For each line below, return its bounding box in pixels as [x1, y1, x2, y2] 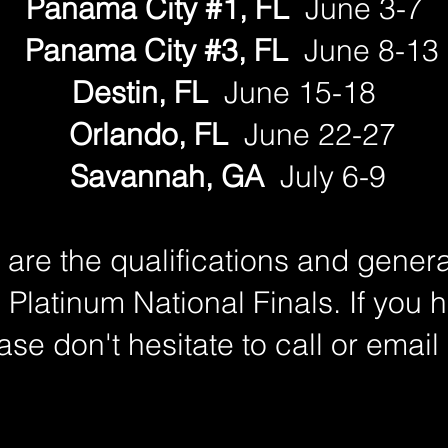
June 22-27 [235, 116, 396, 154]
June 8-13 [296, 32, 439, 70]
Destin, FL [72, 74, 216, 112]
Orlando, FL [52, 116, 236, 154]
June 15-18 [216, 74, 376, 112]
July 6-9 [272, 158, 386, 196]
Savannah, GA [62, 158, 272, 196]
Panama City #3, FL [9, 32, 296, 70]
